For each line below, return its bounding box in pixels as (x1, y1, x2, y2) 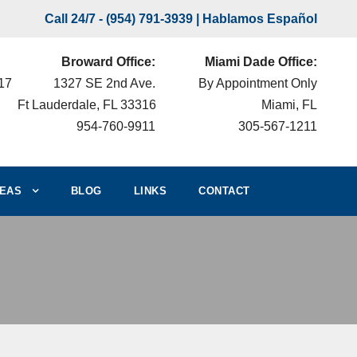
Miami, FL (261, 98, 317, 112)
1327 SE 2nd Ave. (53, 76, 155, 90)
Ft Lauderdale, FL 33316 (17, 98, 156, 112)
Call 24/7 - (45, 12, 106, 25)
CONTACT (198, 185, 250, 197)
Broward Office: (61, 55, 155, 69)
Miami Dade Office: (204, 55, 317, 69)
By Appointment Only (198, 76, 317, 90)
